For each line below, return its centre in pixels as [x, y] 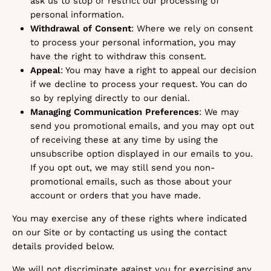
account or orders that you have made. [116, 195]
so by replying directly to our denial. [110, 98]
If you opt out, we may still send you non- [123, 168]
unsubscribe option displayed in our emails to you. [142, 154]
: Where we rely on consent [192, 28]
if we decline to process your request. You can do [139, 84]
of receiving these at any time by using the [124, 140]
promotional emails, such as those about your [131, 181]
